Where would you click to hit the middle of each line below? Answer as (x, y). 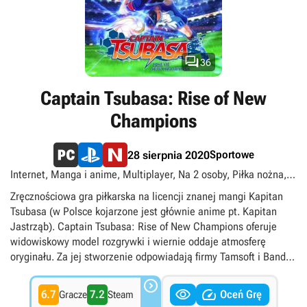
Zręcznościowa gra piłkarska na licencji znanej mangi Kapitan (147, 196)
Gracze (73, 295)
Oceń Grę (241, 294)
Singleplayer (38, 205)
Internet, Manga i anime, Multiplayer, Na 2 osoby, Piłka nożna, (148, 174)
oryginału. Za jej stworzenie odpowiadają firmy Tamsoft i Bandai (152, 257)
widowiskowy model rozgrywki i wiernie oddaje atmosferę (138, 242)
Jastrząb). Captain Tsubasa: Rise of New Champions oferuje (144, 226)
